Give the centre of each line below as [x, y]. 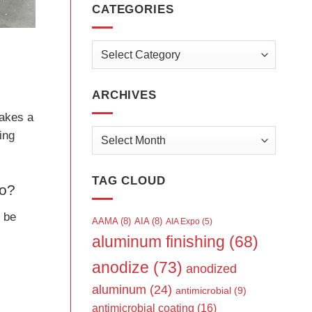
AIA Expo [183, 221]
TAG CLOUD [129, 180]
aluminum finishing [158, 242]
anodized [211, 268]
